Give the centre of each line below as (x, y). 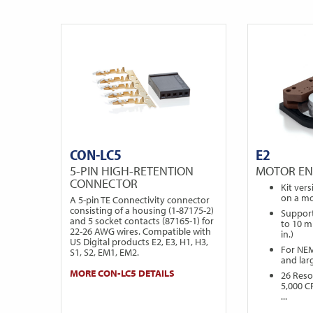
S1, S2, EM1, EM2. (104, 253)
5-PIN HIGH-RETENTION (131, 170)
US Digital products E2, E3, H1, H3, (139, 242)
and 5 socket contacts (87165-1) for (141, 221)
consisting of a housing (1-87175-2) (141, 211)
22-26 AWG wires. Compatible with (140, 232)
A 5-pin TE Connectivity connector (139, 200)
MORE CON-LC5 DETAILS (122, 274)
